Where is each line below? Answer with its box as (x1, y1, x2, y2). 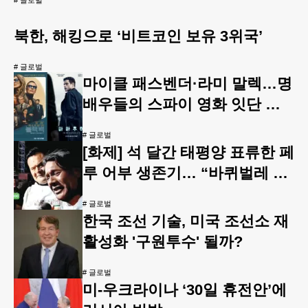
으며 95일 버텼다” (82, 184, 206, 202)
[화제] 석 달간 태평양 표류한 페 (82, 143, 294, 161)
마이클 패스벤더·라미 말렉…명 (82, 74, 292, 92)
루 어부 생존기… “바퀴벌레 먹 (82, 164, 288, 181)
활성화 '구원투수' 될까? (82, 232, 243, 250)
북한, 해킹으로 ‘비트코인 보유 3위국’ (14, 27, 263, 45)
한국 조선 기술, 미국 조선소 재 (82, 212, 289, 230)
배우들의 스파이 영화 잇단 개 (82, 95, 280, 113)
